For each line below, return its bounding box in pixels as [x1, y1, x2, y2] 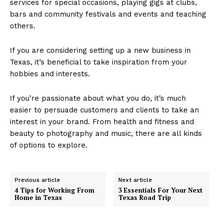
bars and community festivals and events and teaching [10, 9, 206, 19]
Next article [118, 176, 153, 183]
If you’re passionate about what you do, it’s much [10, 93, 186, 103]
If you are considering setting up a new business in [10, 45, 191, 55]
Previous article [15, 176, 60, 183]
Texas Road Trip [118, 193, 172, 202]
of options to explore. [10, 140, 92, 150]
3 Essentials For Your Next [118, 185, 203, 195]
